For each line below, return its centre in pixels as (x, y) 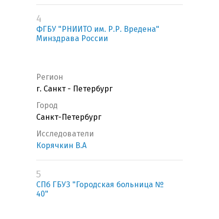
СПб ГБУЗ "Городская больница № (100, 185)
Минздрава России (72, 39)
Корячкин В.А (61, 146)
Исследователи (65, 134)
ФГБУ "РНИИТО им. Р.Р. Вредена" (98, 29)
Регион (50, 77)
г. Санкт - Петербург (74, 89)
